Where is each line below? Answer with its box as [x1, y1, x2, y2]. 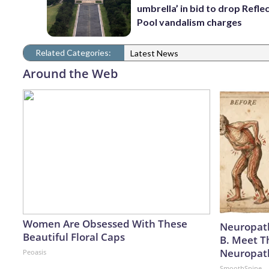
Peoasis [23, 247, 46, 256]
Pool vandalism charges [137, 16, 243, 28]
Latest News [130, 48, 178, 59]
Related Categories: [35, 47, 111, 58]
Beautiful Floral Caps [23, 229, 125, 244]
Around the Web [23, 65, 118, 82]
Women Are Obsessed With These [23, 216, 187, 231]
